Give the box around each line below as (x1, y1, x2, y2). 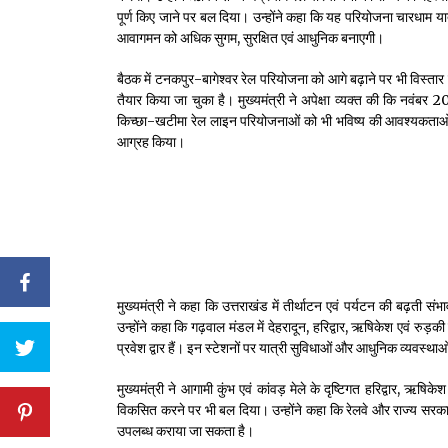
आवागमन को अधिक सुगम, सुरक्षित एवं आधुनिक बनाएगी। (117, 28, 384, 47)
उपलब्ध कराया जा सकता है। (117, 421, 254, 440)
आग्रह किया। (117, 132, 185, 151)
